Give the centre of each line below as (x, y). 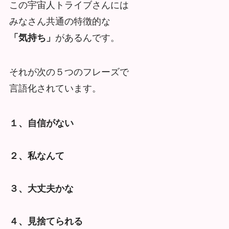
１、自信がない (41, 123)
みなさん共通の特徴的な (60, 21)
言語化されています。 (55, 89)
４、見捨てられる (46, 222)
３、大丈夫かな (41, 189)
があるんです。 (87, 38)
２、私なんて (37, 156)
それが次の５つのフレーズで (69, 72)
